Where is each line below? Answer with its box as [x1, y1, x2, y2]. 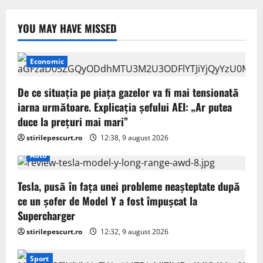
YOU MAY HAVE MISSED [18, 20, 117, 36]
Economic [30, 56, 64, 66]
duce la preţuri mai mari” [18, 113, 128, 129]
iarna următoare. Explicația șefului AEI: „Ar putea [18, 99, 232, 114]
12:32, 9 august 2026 [99, 226, 168, 237]
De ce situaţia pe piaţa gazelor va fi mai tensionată [18, 84, 239, 100]
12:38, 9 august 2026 [99, 132, 168, 143]
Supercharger [18, 207, 75, 223]
